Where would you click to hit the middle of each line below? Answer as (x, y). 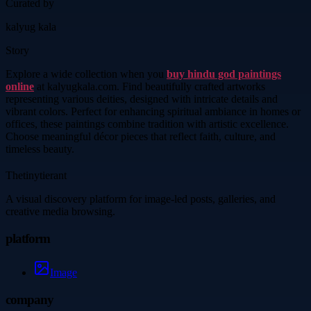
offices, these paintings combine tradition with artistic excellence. (147, 124)
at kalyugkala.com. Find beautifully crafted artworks (150, 87)
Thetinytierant (36, 176)
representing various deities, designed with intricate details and (142, 99)
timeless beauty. (40, 149)
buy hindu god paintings (224, 74)
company (30, 299)
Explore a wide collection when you (86, 74)
